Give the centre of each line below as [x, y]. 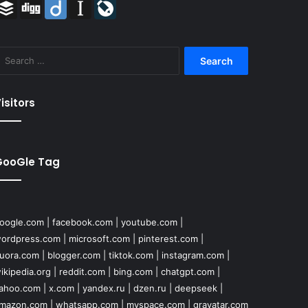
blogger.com [74, 255]
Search [195, 54]
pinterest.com [168, 239]
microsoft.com [99, 239]
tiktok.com [131, 255]
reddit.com [82, 272]
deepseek [196, 288]
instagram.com [192, 255]
